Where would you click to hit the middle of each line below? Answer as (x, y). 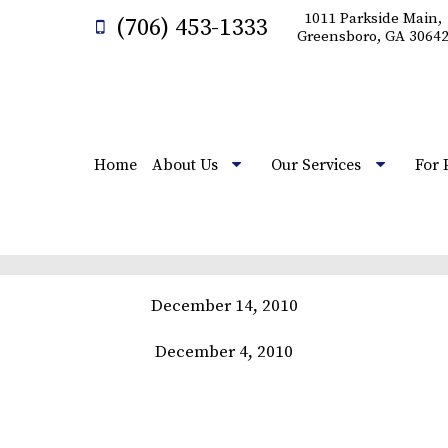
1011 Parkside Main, (373, 18)
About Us (184, 165)
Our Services (316, 165)
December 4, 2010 (224, 352)
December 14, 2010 (224, 306)
